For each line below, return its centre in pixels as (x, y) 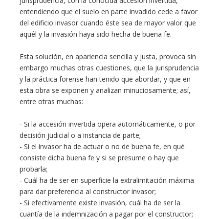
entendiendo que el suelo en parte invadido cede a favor (109, 11)
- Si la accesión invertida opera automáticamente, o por (108, 124)
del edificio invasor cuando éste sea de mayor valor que (108, 23)
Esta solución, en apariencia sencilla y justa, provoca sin (108, 56)
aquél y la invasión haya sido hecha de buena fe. (96, 34)
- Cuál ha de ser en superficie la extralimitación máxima (107, 180)
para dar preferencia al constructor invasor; (88, 191)
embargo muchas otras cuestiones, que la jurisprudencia (109, 68)
